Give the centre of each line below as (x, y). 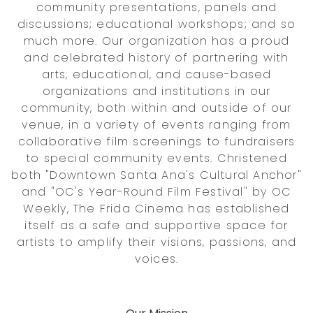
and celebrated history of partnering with (156, 57)
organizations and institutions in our (156, 91)
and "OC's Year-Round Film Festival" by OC (156, 191)
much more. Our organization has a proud (156, 41)
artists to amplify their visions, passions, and (156, 242)
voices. (156, 259)
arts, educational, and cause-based (156, 74)
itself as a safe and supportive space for (156, 225)
